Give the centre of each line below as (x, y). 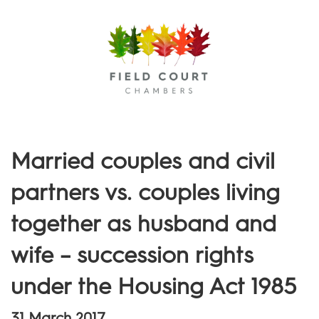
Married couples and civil (143, 161)
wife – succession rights (132, 255)
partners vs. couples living (145, 192)
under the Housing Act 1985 (154, 286)
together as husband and (143, 223)
